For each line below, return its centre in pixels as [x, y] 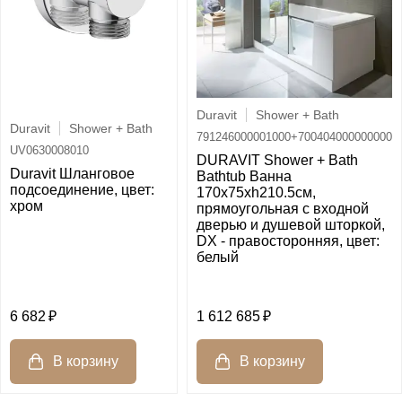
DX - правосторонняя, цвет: [288, 241]
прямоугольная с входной [283, 209]
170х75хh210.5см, [256, 193]
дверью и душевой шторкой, [291, 225]
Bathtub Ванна [244, 177]
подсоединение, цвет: [82, 190]
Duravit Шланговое [72, 174]
